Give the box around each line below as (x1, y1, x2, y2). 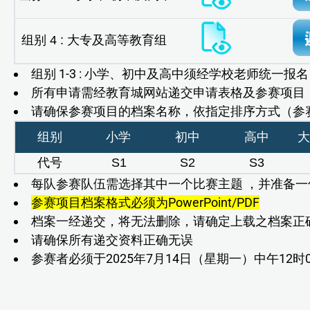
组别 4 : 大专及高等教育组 (21, 33, 167, 47)
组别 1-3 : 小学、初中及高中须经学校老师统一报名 (31, 66, 309, 81)
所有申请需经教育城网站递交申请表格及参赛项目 (31, 84, 305, 100)
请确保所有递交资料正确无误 (31, 232, 193, 247)
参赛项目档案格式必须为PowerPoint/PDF (31, 194, 259, 210)
